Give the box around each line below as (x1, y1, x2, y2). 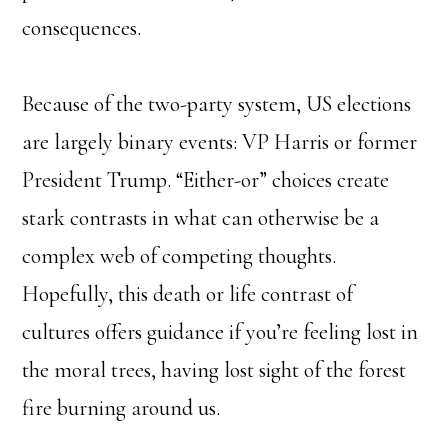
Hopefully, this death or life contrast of (22, 280, 354, 307)
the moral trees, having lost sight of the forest (22, 356, 407, 383)
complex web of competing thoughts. (22, 242, 337, 269)
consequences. (22, 14, 142, 41)
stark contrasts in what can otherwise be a (22, 204, 380, 231)
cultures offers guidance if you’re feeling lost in (22, 318, 419, 345)
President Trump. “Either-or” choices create (22, 166, 390, 193)
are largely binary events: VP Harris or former (22, 128, 418, 155)
